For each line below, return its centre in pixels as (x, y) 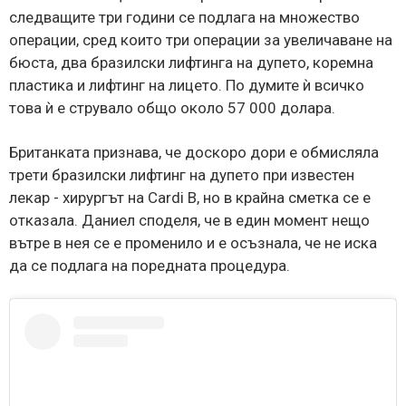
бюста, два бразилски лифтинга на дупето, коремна (191, 63)
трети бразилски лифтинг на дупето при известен (182, 175)
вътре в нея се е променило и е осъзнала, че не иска (193, 243)
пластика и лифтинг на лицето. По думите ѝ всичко (187, 86)
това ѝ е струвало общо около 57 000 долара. (172, 108)
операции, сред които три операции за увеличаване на (201, 40)
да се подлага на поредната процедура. (150, 266)
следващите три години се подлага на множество (184, 18)
